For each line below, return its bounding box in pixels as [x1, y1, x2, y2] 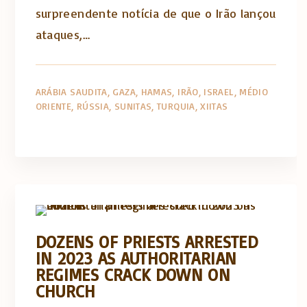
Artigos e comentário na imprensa [69, 156, 257, 171]
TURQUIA [157, 100, 195, 112]
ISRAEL [204, 86, 234, 97]
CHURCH [35, 280, 96, 302]
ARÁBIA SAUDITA [35, 86, 108, 97]
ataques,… [35, 27, 90, 42]
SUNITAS [114, 100, 152, 112]
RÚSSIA [76, 100, 110, 112]
